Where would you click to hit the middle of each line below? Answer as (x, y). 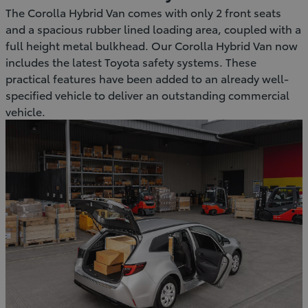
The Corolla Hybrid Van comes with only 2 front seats (143, 12)
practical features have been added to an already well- (147, 78)
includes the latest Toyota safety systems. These (131, 61)
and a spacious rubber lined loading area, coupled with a (153, 28)
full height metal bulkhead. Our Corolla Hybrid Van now (152, 45)
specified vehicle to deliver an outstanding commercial (147, 94)
